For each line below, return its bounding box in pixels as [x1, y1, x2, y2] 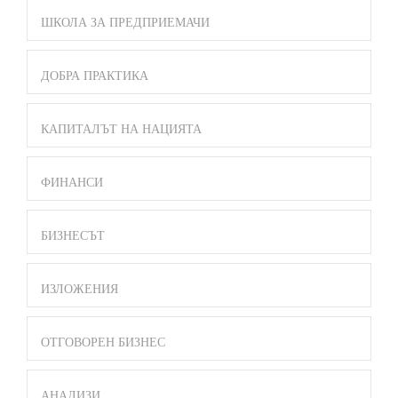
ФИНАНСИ [41, 176, 103, 190]
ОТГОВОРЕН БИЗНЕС [41, 336, 165, 350]
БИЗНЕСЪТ [41, 229, 105, 243]
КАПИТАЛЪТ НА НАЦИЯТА [41, 123, 202, 137]
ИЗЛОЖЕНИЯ [41, 283, 118, 297]
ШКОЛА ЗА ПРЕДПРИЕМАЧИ [41, 16, 210, 30]
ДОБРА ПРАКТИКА [41, 69, 148, 84]
